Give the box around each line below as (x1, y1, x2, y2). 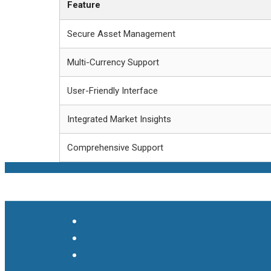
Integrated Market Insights (67, 113, 171, 125)
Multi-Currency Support (67, 56, 159, 68)
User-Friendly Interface (67, 85, 158, 96)
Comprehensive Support (67, 142, 163, 153)
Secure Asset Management (67, 28, 175, 39)
